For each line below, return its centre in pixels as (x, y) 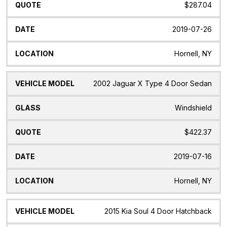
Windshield (193, 108)
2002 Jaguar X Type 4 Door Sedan (153, 84)
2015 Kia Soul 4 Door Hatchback (158, 211)
